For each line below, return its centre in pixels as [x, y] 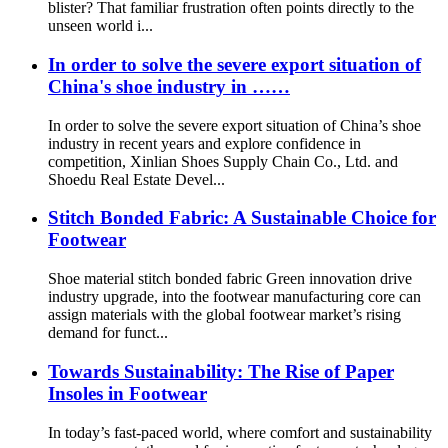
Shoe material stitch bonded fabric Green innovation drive [230, 279]
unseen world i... [100, 26]
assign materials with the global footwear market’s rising [224, 315]
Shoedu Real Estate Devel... [136, 179]
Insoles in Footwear [127, 393]
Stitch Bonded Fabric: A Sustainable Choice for [242, 218]
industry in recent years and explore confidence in [204, 143]
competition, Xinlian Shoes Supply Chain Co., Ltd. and [223, 161]
